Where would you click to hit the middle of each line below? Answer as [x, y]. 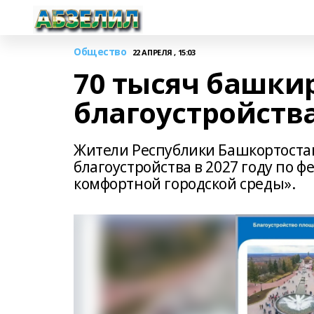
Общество [100, 52]
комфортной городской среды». [185, 184]
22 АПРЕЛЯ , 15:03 [164, 52]
